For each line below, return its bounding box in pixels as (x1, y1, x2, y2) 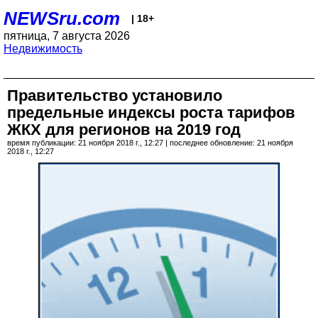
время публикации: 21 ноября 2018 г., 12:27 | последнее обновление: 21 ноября (7, 138, 293, 147)
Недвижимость (4, 43, 82, 55)
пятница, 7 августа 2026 (4, 30, 130, 42)
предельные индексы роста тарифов (7, 104, 295, 121)
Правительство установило (7, 87, 222, 104)
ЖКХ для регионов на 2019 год (7, 121, 241, 138)
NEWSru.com (4, 8, 120, 29)
